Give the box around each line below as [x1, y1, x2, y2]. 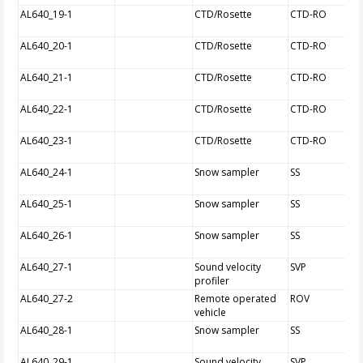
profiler [194, 274, 230, 288]
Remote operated [194, 292, 277, 305]
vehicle [194, 305, 227, 319]
